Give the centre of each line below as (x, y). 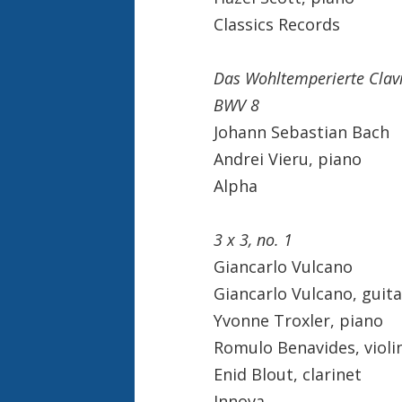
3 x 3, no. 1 (253, 239)
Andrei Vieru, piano (287, 158)
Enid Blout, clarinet (287, 374)
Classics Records (276, 24)
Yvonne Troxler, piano (298, 320)
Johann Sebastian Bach (301, 131)
